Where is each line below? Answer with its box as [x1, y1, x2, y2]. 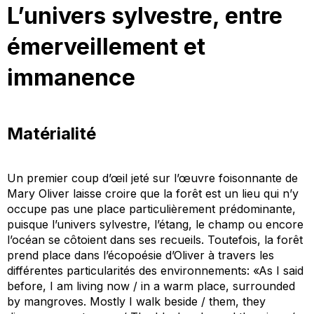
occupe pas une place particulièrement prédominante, [7, 201, 296, 216]
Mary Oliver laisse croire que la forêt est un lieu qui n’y [7, 186, 299, 200]
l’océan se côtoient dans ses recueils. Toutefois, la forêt [7, 232, 303, 247]
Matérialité [7, 123, 96, 144]
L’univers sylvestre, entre [7, 1, 282, 29]
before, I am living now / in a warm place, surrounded [7, 278, 295, 293]
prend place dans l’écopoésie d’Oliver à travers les [7, 247, 274, 262]
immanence [7, 63, 135, 91]
